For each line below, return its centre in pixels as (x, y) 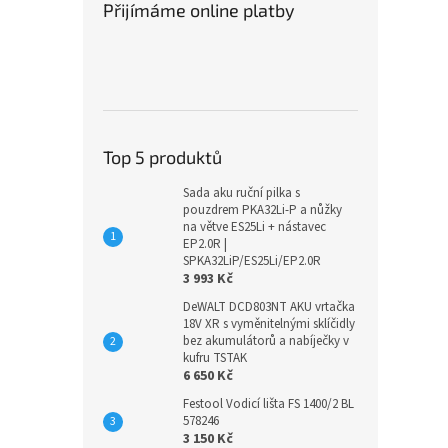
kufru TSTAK (215, 357)
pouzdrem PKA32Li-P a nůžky (262, 209)
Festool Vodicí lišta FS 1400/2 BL (268, 403)
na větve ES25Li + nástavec (254, 226)
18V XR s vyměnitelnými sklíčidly (269, 323)
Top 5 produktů (162, 156)
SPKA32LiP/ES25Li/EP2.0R (252, 260)
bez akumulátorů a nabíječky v (266, 340)
